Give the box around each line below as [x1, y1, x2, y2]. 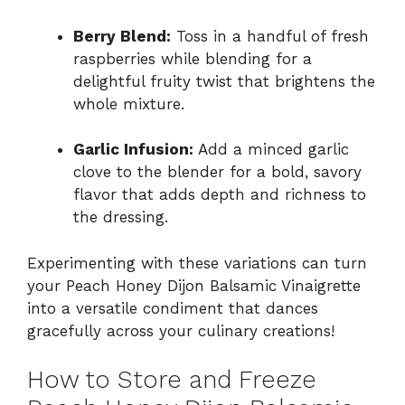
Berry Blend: [73, 26, 171, 45]
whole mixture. [73, 94, 184, 113]
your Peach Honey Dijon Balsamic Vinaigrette [27, 276, 361, 295]
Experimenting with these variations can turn [27, 253, 367, 272]
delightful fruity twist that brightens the [73, 71, 375, 90]
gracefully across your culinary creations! [27, 321, 334, 340]
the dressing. [73, 208, 168, 227]
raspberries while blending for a [73, 49, 312, 68]
